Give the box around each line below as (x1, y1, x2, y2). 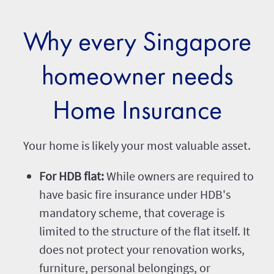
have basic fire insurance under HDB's (39, 187, 231, 202)
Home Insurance (52, 92, 222, 127)
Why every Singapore (23, 24, 251, 59)
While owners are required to (104, 168, 254, 184)
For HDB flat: (39, 168, 104, 184)
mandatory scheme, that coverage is (39, 205, 224, 221)
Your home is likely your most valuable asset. (23, 138, 251, 154)
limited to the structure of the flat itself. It (39, 223, 250, 239)
